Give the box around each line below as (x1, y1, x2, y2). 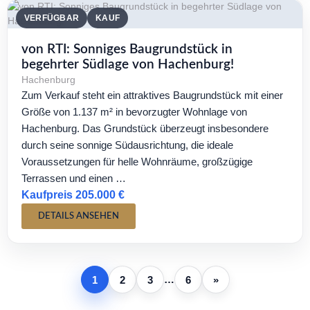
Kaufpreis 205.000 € (21, 189, 125, 201)
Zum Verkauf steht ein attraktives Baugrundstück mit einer (21, 89, 283, 101)
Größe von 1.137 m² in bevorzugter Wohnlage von (21, 106, 247, 118)
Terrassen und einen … (21, 172, 126, 184)
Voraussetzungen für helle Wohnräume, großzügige (21, 156, 253, 167)
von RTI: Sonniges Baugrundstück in (21, 43, 232, 56)
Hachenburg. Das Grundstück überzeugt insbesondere (21, 122, 268, 134)
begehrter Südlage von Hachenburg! (21, 58, 234, 71)
